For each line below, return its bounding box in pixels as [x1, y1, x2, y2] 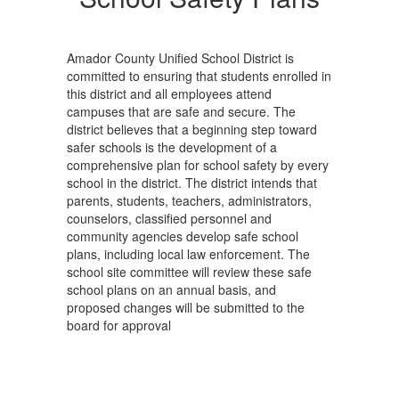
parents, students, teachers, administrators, [67, 191, 312, 209]
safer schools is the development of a [67, 138, 277, 156]
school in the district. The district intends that [67, 174, 317, 191]
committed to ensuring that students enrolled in [67, 67, 331, 85]
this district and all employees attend [67, 85, 272, 102]
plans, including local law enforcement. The [67, 245, 310, 263]
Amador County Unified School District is [67, 49, 294, 67]
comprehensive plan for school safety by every [67, 156, 329, 174]
